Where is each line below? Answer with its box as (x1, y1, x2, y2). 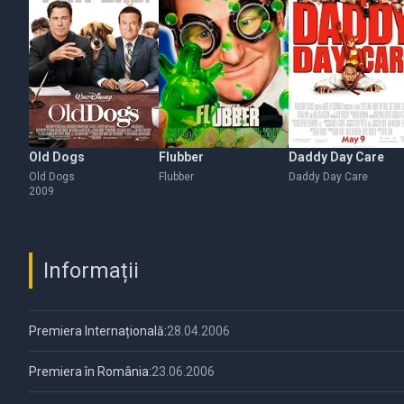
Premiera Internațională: (29, 324, 167, 338)
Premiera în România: (29, 364, 151, 379)
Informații (43, 258, 139, 283)
